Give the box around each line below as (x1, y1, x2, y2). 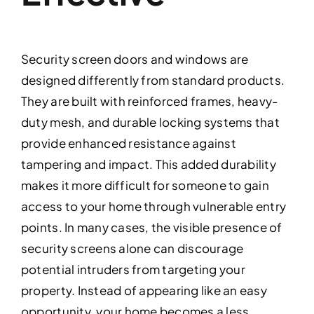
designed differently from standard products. (20, 72, 285, 88)
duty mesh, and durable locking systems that (20, 114, 280, 130)
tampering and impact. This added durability (20, 156, 276, 172)
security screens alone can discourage (20, 240, 244, 257)
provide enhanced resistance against (20, 135, 236, 151)
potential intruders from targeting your (20, 261, 245, 278)
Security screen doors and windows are (20, 51, 249, 67)
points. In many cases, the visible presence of (20, 219, 282, 235)
